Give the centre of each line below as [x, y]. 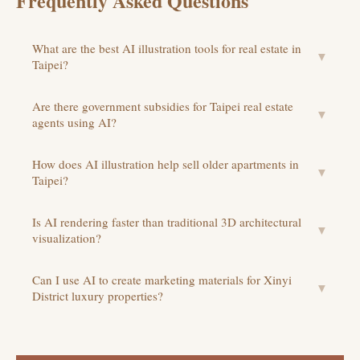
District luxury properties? [98, 296]
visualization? [67, 238]
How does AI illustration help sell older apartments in [166, 164]
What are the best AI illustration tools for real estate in [167, 49]
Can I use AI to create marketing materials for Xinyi [162, 280]
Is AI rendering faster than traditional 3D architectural [167, 222]
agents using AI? [74, 123]
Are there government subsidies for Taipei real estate [163, 106]
